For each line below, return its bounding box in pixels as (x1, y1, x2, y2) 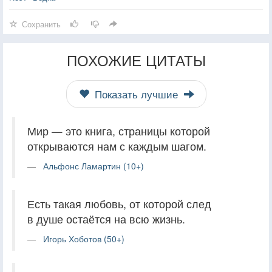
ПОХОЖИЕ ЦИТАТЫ (66, 49, 206, 70)
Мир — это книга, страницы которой (27, 123, 210, 138)
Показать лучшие (91, 86, 181, 101)
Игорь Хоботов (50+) (43, 232, 124, 245)
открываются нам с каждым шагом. (27, 138, 206, 154)
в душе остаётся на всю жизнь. (27, 211, 185, 226)
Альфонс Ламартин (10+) (43, 159, 144, 172)
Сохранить (22, 18, 61, 30)
